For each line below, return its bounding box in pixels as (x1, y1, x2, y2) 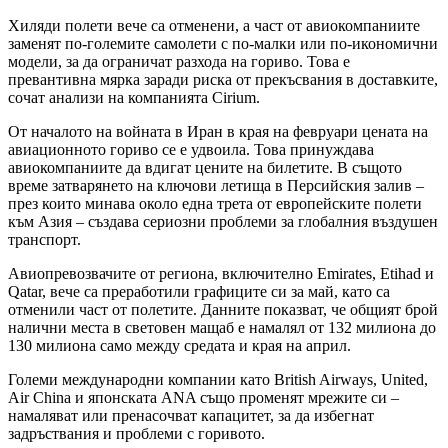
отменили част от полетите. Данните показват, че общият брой (8, 300, 438, 318)
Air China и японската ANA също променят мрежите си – (8, 388, 399, 406)
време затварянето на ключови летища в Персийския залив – (8, 176, 424, 194)
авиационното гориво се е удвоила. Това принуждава (8, 140, 374, 158)
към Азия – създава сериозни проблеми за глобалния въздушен (8, 212, 438, 230)
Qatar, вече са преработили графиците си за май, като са (8, 282, 390, 300)
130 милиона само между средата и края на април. (8, 336, 351, 354)
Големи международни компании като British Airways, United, (8, 370, 428, 388)
